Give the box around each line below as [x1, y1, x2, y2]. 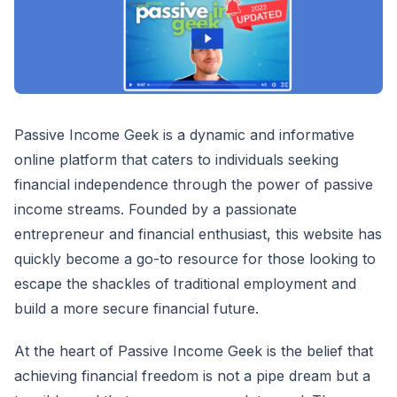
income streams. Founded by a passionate [14, 200, 297, 219]
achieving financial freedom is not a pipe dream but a [14, 367, 370, 385]
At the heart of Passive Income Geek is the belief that [14, 342, 373, 361]
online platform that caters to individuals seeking [14, 151, 339, 169]
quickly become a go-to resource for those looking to [14, 250, 376, 269]
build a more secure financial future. [14, 300, 259, 318]
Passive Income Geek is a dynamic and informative [14, 126, 354, 144]
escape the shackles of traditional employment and [14, 275, 356, 293]
